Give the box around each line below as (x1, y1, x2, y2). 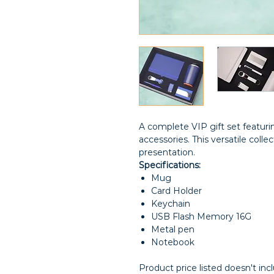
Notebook (151, 237, 194, 248)
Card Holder (151, 185, 202, 196)
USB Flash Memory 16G (151, 211, 251, 222)
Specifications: (139, 160, 201, 171)
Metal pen (151, 224, 194, 235)
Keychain (151, 198, 190, 209)
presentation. (139, 147, 195, 158)
